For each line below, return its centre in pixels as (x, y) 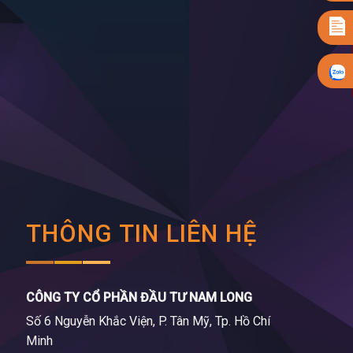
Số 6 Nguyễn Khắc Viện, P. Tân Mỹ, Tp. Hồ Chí (149, 321)
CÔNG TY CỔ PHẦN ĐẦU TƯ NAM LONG (139, 298)
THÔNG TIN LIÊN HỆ (141, 233)
